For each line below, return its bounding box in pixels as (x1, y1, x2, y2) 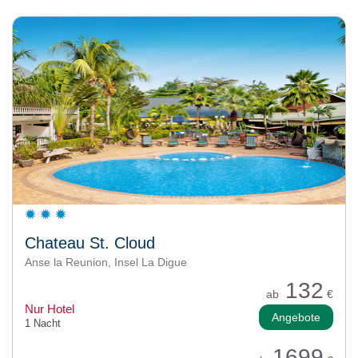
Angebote (272, 311, 320, 324)
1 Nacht (25, 317, 61, 330)
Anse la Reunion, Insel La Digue (25, 256, 190, 269)
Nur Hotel (25, 302, 74, 316)
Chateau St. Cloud (25, 234, 155, 253)
